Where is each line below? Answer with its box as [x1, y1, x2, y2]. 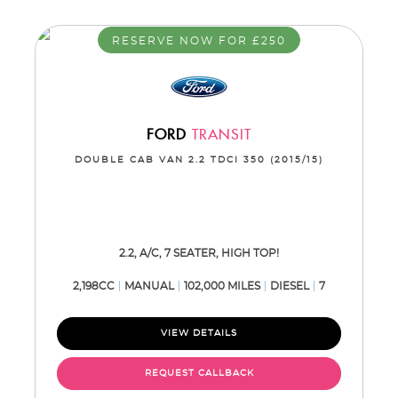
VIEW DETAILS [161, 329, 237, 338]
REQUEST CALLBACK [144, 369, 254, 378]
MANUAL [124, 281, 174, 291]
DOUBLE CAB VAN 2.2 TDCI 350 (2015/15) [75, 155, 323, 164]
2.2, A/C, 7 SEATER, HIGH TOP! [119, 248, 279, 259]
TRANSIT [187, 127, 251, 144]
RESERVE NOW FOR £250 [112, 36, 286, 46]
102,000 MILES [184, 281, 260, 291]
